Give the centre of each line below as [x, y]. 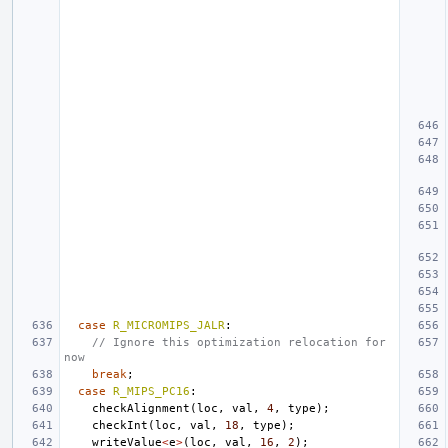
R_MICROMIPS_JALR [169, 325]
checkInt [120, 425]
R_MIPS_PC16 [151, 391]
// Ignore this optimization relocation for [239, 342]
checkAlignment [141, 408]
